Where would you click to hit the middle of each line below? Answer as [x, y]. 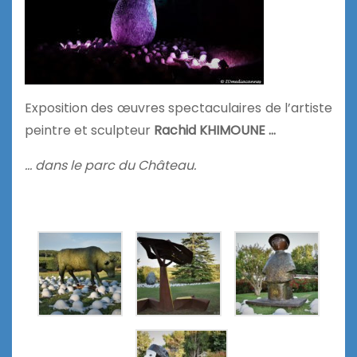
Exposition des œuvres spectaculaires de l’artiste [178, 108]
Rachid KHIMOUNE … [213, 130]
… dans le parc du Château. [110, 165]
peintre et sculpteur [88, 130]
